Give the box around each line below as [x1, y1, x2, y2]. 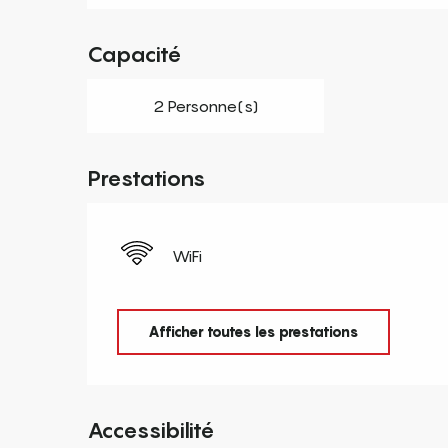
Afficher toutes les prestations [147, 323, 359, 341]
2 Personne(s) [152, 95, 258, 116]
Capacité [87, 40, 183, 67]
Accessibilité [87, 417, 216, 444]
